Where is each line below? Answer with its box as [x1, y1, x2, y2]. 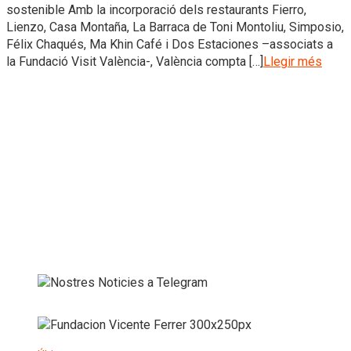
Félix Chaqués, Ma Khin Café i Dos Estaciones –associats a [6, 36, 333, 52]
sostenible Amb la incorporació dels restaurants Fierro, [6, 2, 306, 17]
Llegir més [263, 53, 322, 69]
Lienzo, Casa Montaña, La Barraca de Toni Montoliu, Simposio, [6, 19, 344, 34]
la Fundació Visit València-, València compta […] [6, 53, 263, 69]
